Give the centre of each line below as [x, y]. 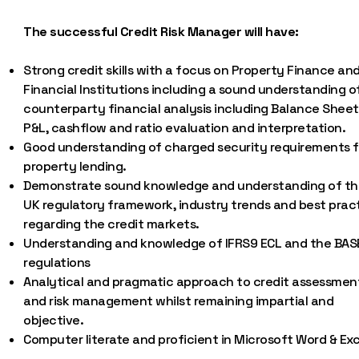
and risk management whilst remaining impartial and [179, 301]
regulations [57, 262]
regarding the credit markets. [111, 224]
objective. [54, 320]
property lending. [75, 166]
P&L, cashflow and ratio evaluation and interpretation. [185, 128]
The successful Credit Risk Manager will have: [161, 32]
